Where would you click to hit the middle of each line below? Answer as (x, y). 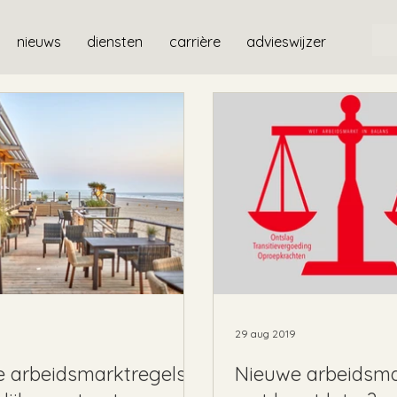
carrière (195, 42)
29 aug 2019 (265, 334)
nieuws (39, 42)
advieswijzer (286, 42)
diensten (115, 42)
